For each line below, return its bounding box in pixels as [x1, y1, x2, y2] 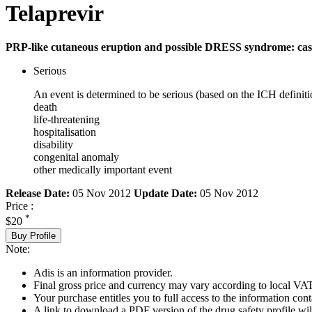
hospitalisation [33, 126, 96, 139]
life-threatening [33, 114, 100, 126]
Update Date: [134, 187, 197, 200]
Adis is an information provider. [33, 266, 173, 279]
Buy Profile [11, 230, 56, 241]
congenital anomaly [33, 151, 119, 164]
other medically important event [33, 164, 172, 176]
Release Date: [6, 187, 70, 200]
